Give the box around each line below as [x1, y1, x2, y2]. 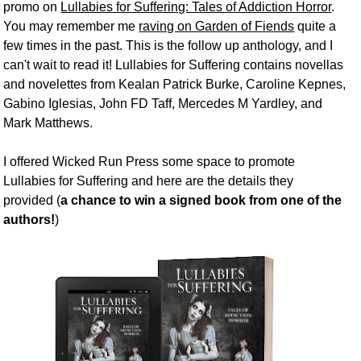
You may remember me [3, 19, 139, 33]
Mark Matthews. [3, 115, 93, 130]
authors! [3, 212, 56, 226]
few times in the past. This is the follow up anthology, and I [3, 38, 334, 52]
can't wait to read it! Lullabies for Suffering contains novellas [3, 57, 344, 72]
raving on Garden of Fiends [139, 19, 295, 33]
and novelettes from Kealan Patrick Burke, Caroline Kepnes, [3, 77, 346, 91]
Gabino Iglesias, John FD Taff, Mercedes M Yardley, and [3, 96, 323, 110]
